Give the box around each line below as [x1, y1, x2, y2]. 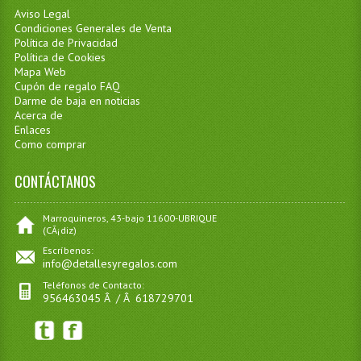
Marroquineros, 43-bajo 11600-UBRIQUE [42, 212, 217, 224]
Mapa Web [14, 64, 66, 79]
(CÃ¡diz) [42, 224, 77, 236]
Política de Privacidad [14, 35, 118, 50]
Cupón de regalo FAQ [14, 79, 120, 93]
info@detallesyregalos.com [42, 256, 177, 271]
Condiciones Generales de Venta [14, 21, 172, 35]
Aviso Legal [14, 6, 70, 21]
